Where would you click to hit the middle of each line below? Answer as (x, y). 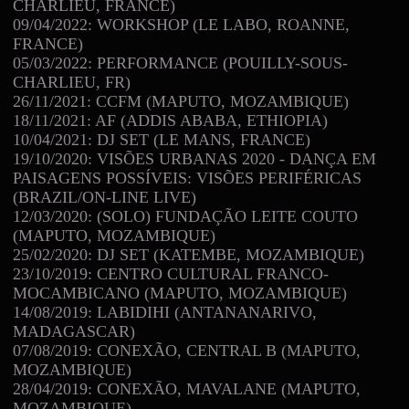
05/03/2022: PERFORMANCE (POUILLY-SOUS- (180, 63)
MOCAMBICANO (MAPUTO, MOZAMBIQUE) (180, 293)
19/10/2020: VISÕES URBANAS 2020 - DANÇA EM (194, 158)
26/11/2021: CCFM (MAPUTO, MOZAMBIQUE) (181, 101)
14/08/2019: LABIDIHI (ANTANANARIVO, (165, 312)
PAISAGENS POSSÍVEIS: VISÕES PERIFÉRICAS (187, 178)
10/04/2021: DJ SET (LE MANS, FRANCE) (162, 139)
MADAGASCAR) (74, 331)
